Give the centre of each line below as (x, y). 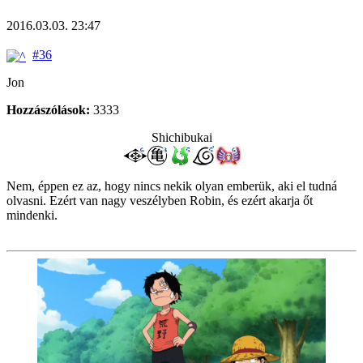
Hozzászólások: (48, 109)
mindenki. (32, 215)
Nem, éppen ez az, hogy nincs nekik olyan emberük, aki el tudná (172, 186)
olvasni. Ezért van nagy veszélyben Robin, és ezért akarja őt (160, 200)
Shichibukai (181, 137)
